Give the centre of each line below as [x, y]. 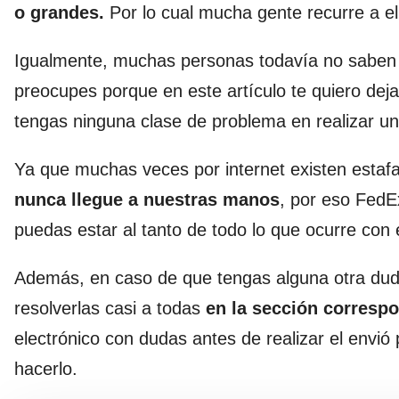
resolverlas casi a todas [110, 308]
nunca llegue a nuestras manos [147, 199]
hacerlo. [46, 368]
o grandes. [62, 12]
